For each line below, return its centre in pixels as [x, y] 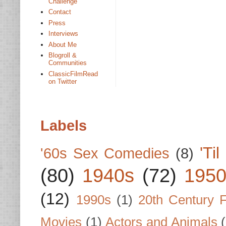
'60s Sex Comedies [105, 153]
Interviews [64, 34]
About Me [63, 44]
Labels [64, 125]
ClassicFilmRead [73, 74]
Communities [68, 63]
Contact [60, 12]
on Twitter [63, 81]
